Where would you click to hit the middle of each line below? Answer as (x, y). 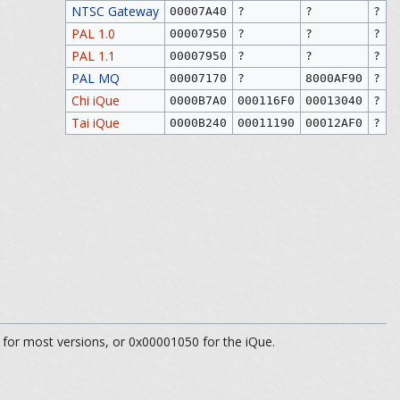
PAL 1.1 (93, 56)
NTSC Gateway (115, 12)
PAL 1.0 (93, 34)
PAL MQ (95, 79)
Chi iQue (95, 101)
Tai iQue (95, 123)
